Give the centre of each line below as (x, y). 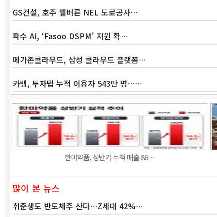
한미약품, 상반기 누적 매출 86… (109, 157)
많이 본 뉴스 (36, 188)
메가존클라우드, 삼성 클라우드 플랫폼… (79, 60)
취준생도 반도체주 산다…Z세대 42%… (78, 206)
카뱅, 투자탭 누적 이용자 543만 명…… (77, 83)
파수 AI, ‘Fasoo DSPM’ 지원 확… (70, 36)
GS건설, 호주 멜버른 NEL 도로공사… (75, 12)
